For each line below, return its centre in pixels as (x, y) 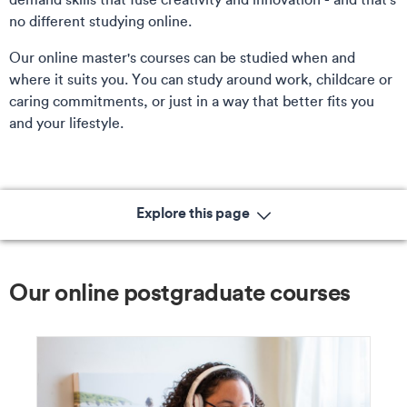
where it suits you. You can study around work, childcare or (201, 79)
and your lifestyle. (66, 123)
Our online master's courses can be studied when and (182, 57)
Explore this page (194, 212)
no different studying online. (102, 21)
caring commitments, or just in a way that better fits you (192, 101)
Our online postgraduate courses (180, 292)
